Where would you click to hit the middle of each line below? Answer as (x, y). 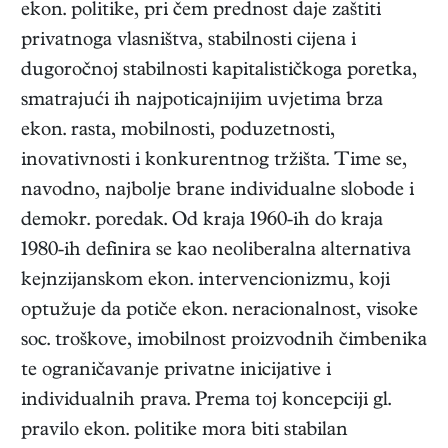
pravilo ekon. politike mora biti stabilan (184, 432)
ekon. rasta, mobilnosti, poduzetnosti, (178, 132)
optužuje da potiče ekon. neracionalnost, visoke (219, 312)
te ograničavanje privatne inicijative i (176, 372)
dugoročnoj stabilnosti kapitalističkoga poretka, (219, 72)
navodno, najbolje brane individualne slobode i (217, 192)
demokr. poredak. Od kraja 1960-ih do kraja (202, 222)
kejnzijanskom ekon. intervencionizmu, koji (205, 282)
